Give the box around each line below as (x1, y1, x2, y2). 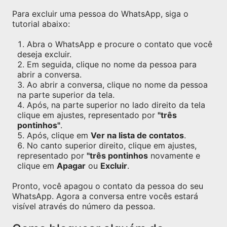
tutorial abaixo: (12, 19, 70, 29)
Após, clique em (27, 130, 91, 140)
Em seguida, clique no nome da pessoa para (27, 59, 197, 69)
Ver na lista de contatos (91, 130, 184, 140)
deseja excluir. (17, 49, 71, 59)
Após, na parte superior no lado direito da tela (27, 100, 205, 110)
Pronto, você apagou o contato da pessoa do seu (12, 181, 203, 191)
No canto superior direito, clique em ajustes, (27, 140, 197, 150)
